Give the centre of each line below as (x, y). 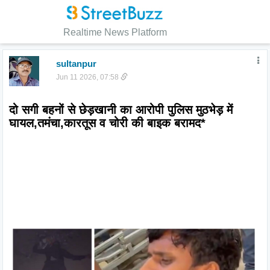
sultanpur (76, 64)
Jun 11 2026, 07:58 (88, 77)
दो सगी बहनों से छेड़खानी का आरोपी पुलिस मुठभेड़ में (121, 110)
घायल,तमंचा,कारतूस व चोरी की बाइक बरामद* (107, 123)
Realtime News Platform (115, 32)
